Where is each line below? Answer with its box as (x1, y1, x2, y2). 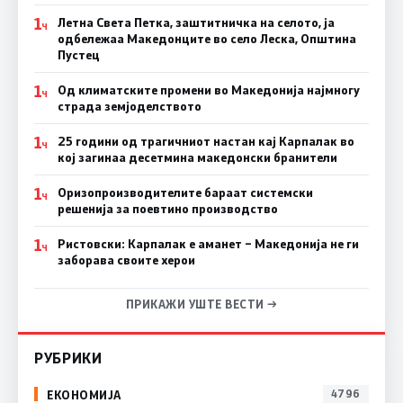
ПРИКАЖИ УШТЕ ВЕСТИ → (125, 297, 278, 312)
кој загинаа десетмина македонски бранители (57, 149, 337, 166)
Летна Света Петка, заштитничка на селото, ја (57, 14, 335, 31)
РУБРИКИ (34, 348, 103, 368)
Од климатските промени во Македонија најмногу (57, 82, 360, 99)
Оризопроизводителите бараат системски (57, 184, 313, 201)
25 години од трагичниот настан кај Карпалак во (57, 133, 354, 150)
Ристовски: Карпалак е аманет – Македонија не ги (57, 236, 359, 253)
